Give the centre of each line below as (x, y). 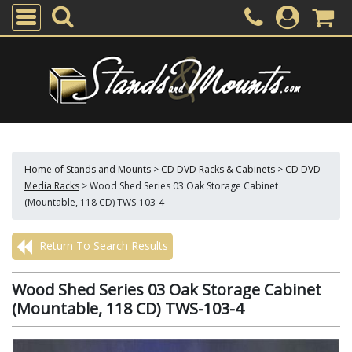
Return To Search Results (102, 246)
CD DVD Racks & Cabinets (218, 169)
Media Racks (52, 186)
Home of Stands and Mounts (88, 169)
